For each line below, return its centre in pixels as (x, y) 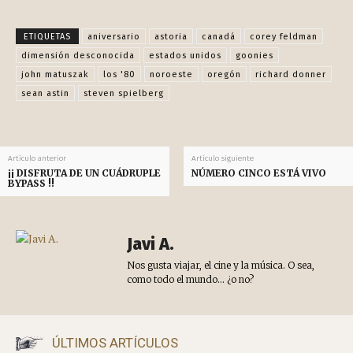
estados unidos (185, 56)
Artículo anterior (37, 159)
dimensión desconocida (78, 56)
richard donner (291, 75)
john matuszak (55, 75)
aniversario (114, 37)
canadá (219, 37)
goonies (255, 56)
